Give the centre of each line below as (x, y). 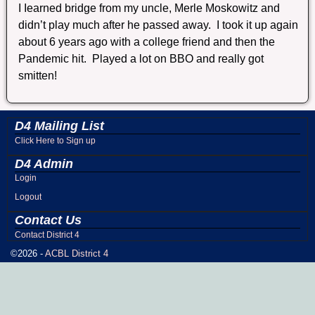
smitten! (38, 75)
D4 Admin (44, 163)
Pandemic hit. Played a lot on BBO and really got (141, 58)
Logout (28, 197)
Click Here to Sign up (55, 140)
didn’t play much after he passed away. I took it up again (159, 25)
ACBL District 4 (77, 254)
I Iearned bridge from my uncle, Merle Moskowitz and (149, 8)
